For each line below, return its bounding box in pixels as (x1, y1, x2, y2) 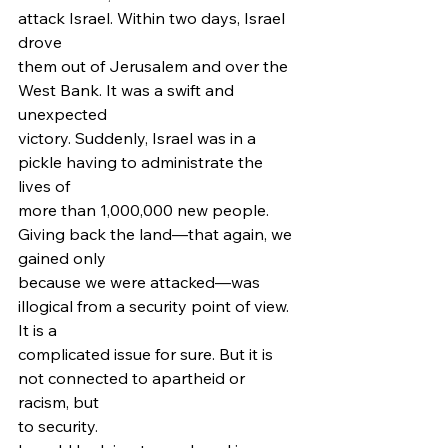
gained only (18, 248, 106, 268)
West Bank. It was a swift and (18, 80, 238, 100)
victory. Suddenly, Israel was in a (18, 128, 260, 148)
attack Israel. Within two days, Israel (18, 8, 289, 28)
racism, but (18, 392, 99, 412)
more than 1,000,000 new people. (18, 200, 273, 220)
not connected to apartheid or (18, 368, 249, 388)
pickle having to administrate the (18, 152, 267, 172)
